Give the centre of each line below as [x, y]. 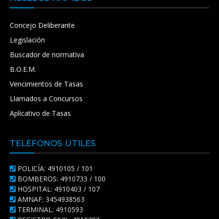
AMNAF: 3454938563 [50, 199]
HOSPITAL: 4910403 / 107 [58, 189]
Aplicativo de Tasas [40, 113]
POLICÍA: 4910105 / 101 [54, 168]
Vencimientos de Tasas [46, 84]
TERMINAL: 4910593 [49, 209]
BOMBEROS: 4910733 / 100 [61, 178]
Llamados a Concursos [46, 98]
